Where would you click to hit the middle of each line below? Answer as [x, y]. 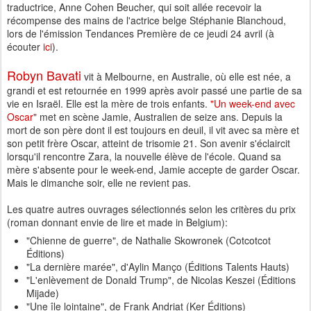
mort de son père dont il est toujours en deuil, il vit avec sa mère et [153, 130]
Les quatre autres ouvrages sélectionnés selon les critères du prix [151, 209]
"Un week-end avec [253, 103]
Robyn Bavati [44, 75]
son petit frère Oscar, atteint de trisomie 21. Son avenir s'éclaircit [149, 143]
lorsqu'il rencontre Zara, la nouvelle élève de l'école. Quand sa [144, 156]
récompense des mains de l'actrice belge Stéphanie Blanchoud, [146, 20]
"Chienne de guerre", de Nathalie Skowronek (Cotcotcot [149, 240]
